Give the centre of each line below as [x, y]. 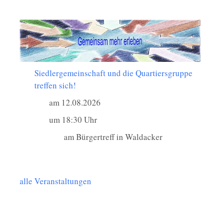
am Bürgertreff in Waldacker [113, 137]
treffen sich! [55, 85]
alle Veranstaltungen [55, 181]
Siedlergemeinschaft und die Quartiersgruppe [113, 73]
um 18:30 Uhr [73, 120]
